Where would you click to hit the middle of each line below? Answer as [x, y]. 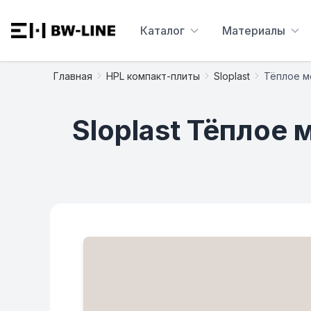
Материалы [254, 31]
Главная [73, 76]
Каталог [162, 31]
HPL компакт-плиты [153, 76]
